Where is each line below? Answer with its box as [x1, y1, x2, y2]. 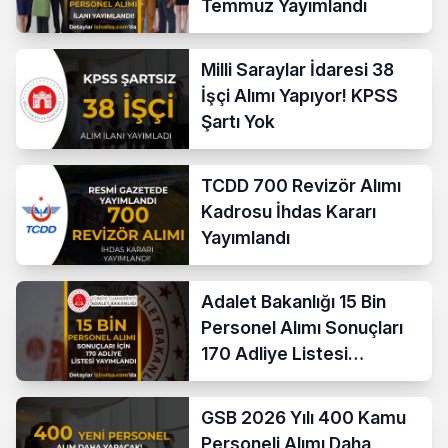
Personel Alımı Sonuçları [201, 316, 404, 338]
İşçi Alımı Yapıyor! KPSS [201, 84, 399, 106]
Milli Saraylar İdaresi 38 [201, 58, 395, 80]
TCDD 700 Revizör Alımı [201, 174, 402, 196]
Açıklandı [201, 368, 278, 390]
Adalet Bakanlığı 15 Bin [201, 290, 387, 312]
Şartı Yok [201, 110, 276, 132]
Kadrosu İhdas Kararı [201, 200, 377, 222]
